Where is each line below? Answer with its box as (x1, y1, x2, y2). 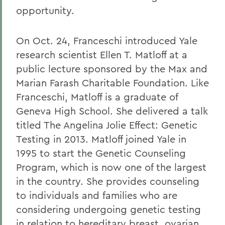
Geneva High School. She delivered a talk (16, 104, 208, 117)
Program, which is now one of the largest (16, 161, 206, 173)
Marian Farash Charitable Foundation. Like (16, 76, 209, 89)
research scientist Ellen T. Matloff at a (16, 48, 187, 61)
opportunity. (16, 4, 74, 17)
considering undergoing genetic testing (16, 203, 201, 215)
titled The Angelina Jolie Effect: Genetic (16, 119, 197, 131)
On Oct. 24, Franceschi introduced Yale (16, 34, 197, 47)
